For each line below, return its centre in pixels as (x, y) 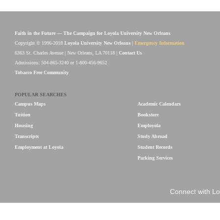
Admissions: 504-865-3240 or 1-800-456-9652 (61, 63)
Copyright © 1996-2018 (40, 43)
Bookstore (148, 115)
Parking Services (155, 158)
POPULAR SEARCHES (41, 95)
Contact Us (130, 53)
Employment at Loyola (39, 147)
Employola (149, 125)
